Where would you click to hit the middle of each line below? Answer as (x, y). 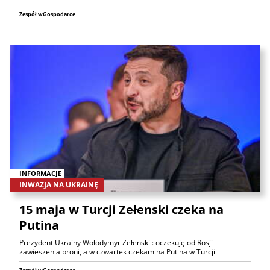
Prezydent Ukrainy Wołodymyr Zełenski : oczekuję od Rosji (116, 242)
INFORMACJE (40, 173)
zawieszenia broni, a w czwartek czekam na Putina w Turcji (117, 251)
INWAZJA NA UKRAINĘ (59, 184)
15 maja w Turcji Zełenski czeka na (121, 209)
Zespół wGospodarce (47, 14)
